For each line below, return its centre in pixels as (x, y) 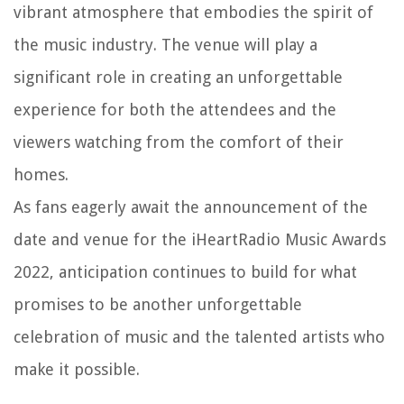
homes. (41, 174)
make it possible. (77, 369)
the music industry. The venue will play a (165, 44)
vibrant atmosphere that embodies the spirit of (193, 12)
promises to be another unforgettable (158, 304)
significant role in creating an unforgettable (178, 77)
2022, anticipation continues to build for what (185, 271)
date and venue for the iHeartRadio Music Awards (200, 239)
